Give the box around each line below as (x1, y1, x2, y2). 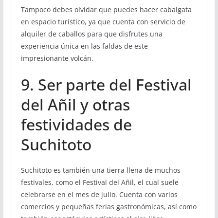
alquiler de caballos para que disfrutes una (20, 29, 163, 39)
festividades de (20, 114, 132, 135)
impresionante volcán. (20, 54, 93, 63)
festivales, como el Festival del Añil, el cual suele (20, 178, 179, 187)
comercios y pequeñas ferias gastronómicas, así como (20, 202, 197, 212)
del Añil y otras (20, 94, 130, 115)
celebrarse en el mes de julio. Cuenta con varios (20, 190, 178, 200)
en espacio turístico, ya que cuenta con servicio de (20, 17, 185, 27)
